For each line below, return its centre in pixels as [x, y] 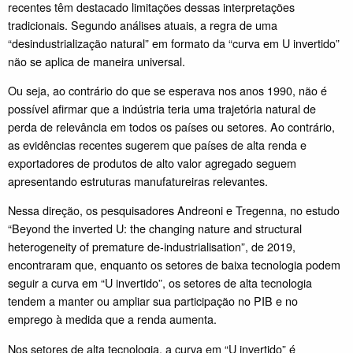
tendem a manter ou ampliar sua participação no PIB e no [153, 301]
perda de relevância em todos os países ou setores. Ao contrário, [171, 127]
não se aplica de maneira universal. [98, 61]
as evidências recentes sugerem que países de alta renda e [157, 145]
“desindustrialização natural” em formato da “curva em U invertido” [174, 43]
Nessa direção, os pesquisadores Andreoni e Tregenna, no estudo [174, 210]
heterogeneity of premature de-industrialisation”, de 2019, [152, 247]
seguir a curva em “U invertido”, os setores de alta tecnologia [160, 283]
